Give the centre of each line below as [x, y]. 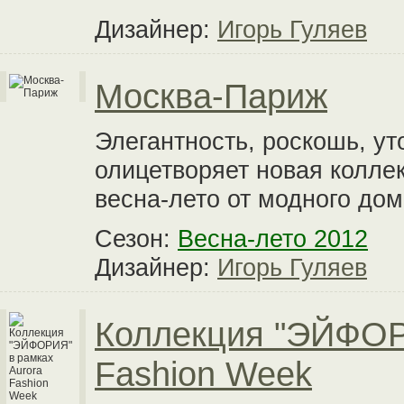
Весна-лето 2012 [273, 239]
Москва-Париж [211, 96]
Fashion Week [203, 374]
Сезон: [136, 239]
